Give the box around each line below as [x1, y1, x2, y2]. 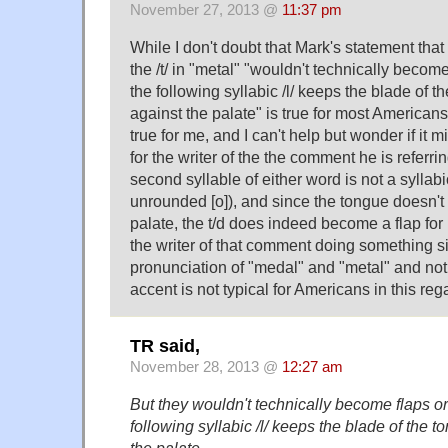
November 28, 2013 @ [130, 358, 282, 375]
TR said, [130, 335, 200, 356]
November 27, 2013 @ [130, 2, 282, 19]
